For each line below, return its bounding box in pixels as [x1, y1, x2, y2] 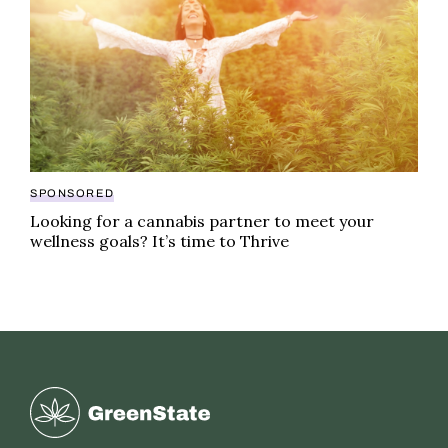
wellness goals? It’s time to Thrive [30, 231, 289, 252]
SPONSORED [30, 188, 115, 200]
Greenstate [30, 391, 119, 412]
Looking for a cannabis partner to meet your [30, 211, 374, 232]
